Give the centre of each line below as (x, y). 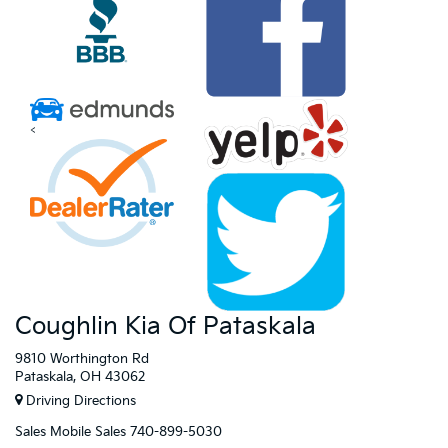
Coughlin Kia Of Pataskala (165, 326)
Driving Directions (79, 401)
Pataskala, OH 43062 (80, 376)
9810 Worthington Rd (82, 358)
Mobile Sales (88, 432)
